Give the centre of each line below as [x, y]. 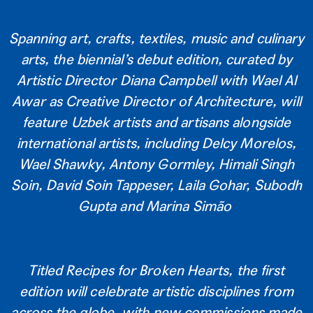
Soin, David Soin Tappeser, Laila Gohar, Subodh [156, 185]
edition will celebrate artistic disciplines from [156, 291]
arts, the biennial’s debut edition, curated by [156, 59]
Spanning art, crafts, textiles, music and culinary [156, 38]
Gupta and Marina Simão [156, 206]
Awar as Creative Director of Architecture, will [156, 101]
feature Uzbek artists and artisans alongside [156, 122]
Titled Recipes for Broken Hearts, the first [156, 270]
